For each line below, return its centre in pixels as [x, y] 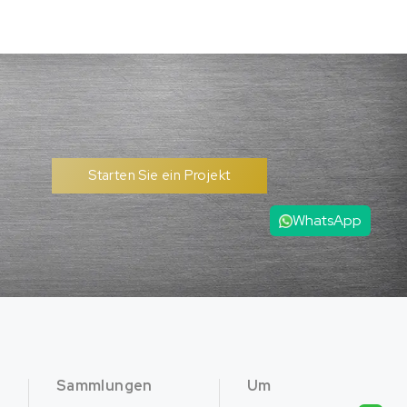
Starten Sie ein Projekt [159, 175]
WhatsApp [327, 221]
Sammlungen [104, 386]
